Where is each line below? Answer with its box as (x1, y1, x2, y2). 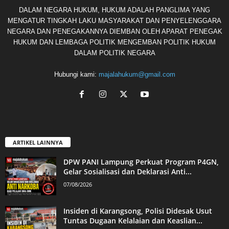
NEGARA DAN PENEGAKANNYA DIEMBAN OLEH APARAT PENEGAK (7, 28, 222, 36)
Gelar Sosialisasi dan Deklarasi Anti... (63, 167, 192, 177)
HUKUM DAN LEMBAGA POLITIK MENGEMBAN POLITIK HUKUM (13, 38, 216, 47)
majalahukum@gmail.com (98, 71, 175, 79)
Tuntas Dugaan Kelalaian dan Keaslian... (63, 216, 202, 226)
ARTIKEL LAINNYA (13, 139, 63, 147)
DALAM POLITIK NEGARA (74, 49, 155, 57)
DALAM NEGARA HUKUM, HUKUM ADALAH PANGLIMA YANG (19, 6, 210, 14)
